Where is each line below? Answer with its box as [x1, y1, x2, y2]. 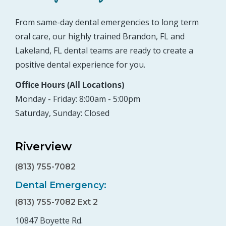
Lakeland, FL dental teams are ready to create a [15, 45, 193, 56]
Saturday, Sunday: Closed [15, 107, 109, 119]
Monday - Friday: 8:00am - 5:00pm [15, 93, 140, 105]
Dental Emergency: [15, 180, 106, 191]
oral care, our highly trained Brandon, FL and [15, 31, 185, 42]
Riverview [15, 140, 72, 154]
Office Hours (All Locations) [15, 79, 124, 91]
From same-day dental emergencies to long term [15, 17, 199, 28]
